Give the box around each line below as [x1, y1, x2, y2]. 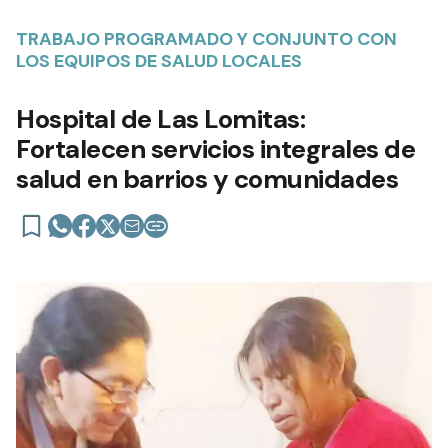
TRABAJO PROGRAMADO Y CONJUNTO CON [16, 26, 397, 51]
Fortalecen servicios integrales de [16, 131, 415, 166]
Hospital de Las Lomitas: [16, 101, 305, 136]
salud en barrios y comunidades [16, 161, 398, 196]
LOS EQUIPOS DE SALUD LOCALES [16, 48, 302, 73]
